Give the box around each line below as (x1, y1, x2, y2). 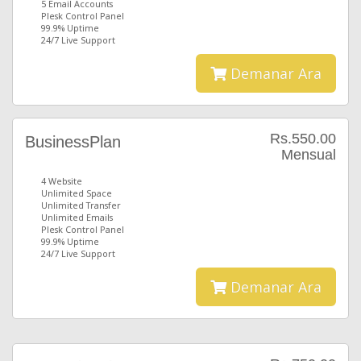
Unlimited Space (41, 187, 112, 199)
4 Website (41, 175, 82, 187)
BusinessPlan (25, 133, 121, 151)
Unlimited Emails (41, 211, 113, 223)
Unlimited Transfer (41, 199, 121, 211)
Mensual (281, 147, 336, 163)
